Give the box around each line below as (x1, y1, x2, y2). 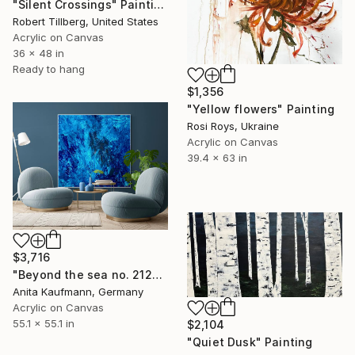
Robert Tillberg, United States (13, 14, 158, 28)
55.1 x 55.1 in (13, 317, 74, 330)
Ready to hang (13, 62, 85, 75)
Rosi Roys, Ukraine (187, 119, 279, 132)
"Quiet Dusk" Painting (187, 334, 313, 349)
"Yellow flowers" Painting (187, 101, 334, 116)
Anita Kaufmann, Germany (13, 285, 143, 299)
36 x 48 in (13, 46, 64, 59)
